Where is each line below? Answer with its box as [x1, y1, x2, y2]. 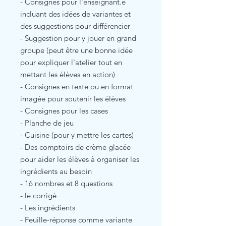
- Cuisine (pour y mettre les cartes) [20, 130, 134, 140]
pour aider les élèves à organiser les [20, 154, 139, 164]
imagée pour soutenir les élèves [20, 93, 126, 103]
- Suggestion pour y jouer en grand [20, 33, 136, 43]
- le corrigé [20, 190, 56, 200]
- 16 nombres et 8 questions [20, 178, 112, 188]
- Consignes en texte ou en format [20, 81, 133, 91]
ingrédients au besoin [20, 166, 92, 176]
